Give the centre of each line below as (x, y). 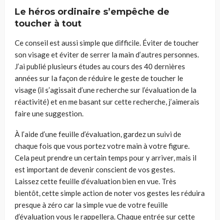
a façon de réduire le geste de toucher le (118, 78)
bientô (25, 193)
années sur (33, 78)
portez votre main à (116, 146)
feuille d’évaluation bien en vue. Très (117, 181)
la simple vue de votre (111, 205)
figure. (178, 146)
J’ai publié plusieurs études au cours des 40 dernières (100, 66)
